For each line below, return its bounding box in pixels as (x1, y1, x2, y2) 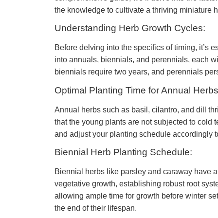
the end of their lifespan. (54, 203, 137, 212)
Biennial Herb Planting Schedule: (54, 146, 192, 157)
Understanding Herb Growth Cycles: (54, 23, 205, 34)
